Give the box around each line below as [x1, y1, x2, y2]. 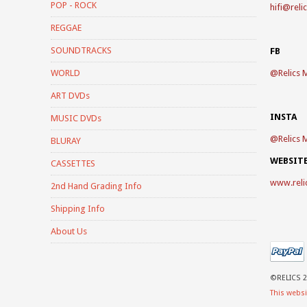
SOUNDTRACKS [51, 45, 112, 56]
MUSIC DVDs [51, 112, 101, 123]
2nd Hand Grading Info [51, 180, 142, 191]
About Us [51, 225, 87, 236]
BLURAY [51, 135, 81, 146]
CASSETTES [51, 158, 95, 169]
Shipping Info [51, 203, 105, 214]
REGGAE [51, 22, 82, 33]
